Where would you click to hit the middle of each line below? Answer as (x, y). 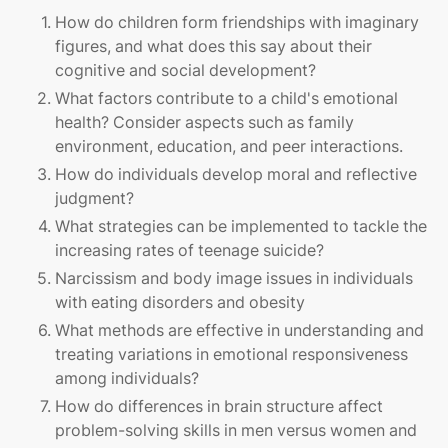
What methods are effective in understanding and (239, 330)
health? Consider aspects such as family (204, 122)
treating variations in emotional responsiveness (231, 354)
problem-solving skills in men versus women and (236, 430)
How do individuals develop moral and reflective (236, 174)
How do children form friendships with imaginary (237, 22)
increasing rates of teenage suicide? (189, 250)
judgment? (94, 198)
